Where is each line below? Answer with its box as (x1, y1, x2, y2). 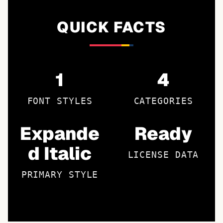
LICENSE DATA (127, 149, 199, 160)
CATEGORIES (133, 96, 193, 106)
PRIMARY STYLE (21, 169, 99, 180)
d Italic (28, 142, 92, 165)
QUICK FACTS (57, 17, 166, 37)
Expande (20, 122, 100, 145)
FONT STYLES (27, 96, 93, 106)
